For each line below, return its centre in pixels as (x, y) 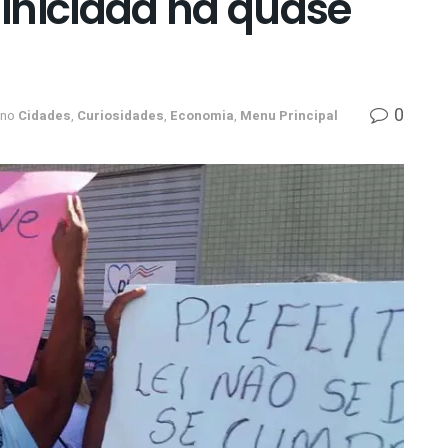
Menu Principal (289, 115)
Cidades (44, 115)
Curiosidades (120, 115)
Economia (202, 115)
